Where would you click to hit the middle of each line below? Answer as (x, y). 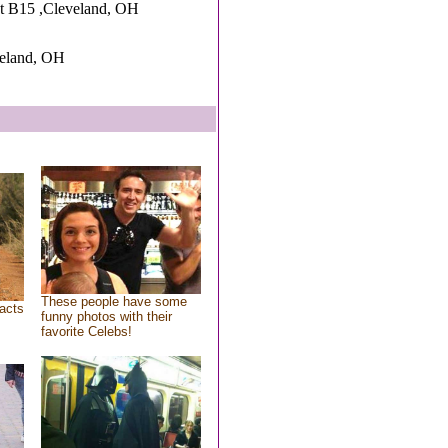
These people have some (113, 301)
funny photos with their (106, 316)
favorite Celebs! (86, 331)
